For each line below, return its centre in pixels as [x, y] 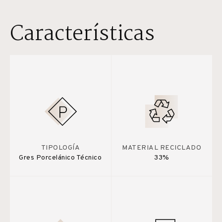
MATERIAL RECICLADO [162, 148]
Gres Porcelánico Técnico [60, 158]
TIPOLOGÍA [60, 148]
